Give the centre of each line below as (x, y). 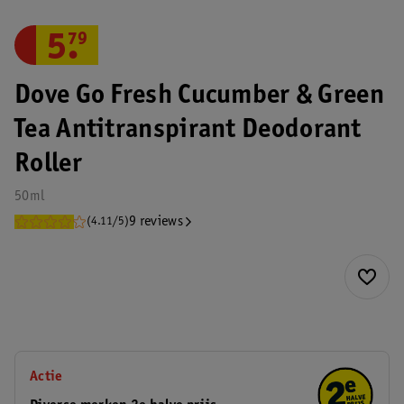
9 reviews (156, 222)
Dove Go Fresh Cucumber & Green (199, 96)
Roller (48, 165)
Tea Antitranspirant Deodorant (188, 131)
